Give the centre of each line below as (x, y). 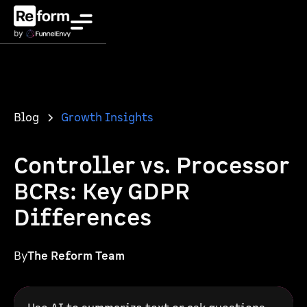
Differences (83, 218)
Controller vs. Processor (151, 166)
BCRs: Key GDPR (102, 192)
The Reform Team (76, 256)
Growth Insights (107, 118)
